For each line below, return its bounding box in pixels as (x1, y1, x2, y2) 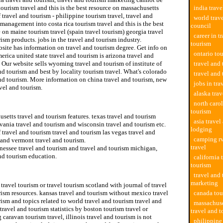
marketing (191, 179, 218, 187)
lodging (191, 125, 212, 133)
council (191, 22, 211, 29)
